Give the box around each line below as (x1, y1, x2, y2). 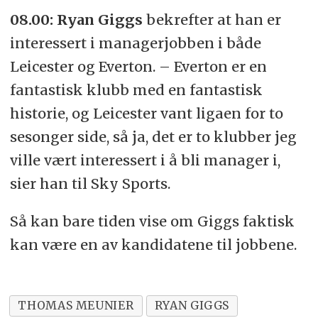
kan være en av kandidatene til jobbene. (9, 235, 297, 253)
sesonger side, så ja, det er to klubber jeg (9, 127, 297, 146)
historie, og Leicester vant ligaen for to (9, 104, 283, 122)
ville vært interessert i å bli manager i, (9, 150, 280, 169)
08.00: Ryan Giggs (9, 10, 143, 28)
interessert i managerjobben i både (9, 33, 261, 52)
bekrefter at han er (142, 10, 281, 28)
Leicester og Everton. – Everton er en (9, 57, 267, 75)
